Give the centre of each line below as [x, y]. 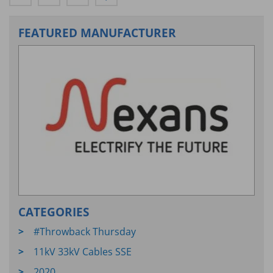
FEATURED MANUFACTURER [97, 33]
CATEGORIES [54, 212]
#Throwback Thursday [85, 231]
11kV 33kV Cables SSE [83, 251]
